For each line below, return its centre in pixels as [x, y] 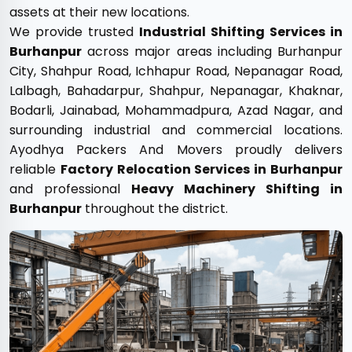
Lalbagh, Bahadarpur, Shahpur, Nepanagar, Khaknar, [176, 91]
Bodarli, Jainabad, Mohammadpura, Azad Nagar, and [176, 110]
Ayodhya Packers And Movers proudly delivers [176, 150]
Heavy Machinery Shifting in [237, 189]
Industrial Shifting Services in [241, 32]
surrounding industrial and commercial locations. [176, 130]
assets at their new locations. [99, 12]
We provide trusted [74, 32]
